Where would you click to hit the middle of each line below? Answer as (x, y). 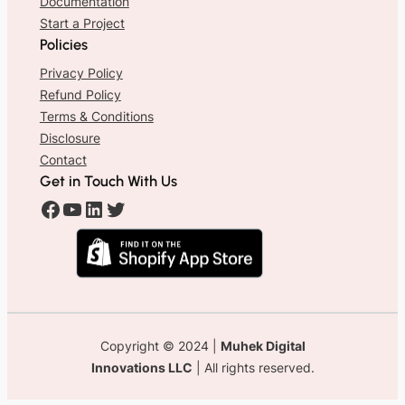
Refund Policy (80, 94)
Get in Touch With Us (108, 180)
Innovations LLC (141, 367)
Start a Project (82, 23)
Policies (63, 44)
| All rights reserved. (253, 367)
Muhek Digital (263, 345)
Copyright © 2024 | (160, 345)
